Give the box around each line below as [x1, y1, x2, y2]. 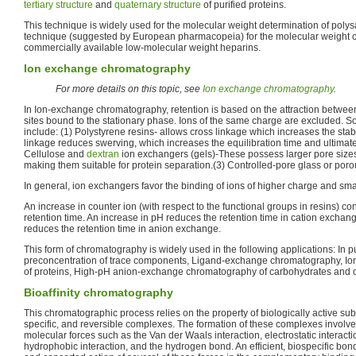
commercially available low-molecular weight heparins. [24, 42, 261, 54]
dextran [87, 149, 119, 161]
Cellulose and [24, 149, 87, 161]
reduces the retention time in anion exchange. [24, 223, 221, 235]
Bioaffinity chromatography [24, 286, 173, 300]
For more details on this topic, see [56, 83, 203, 95]
